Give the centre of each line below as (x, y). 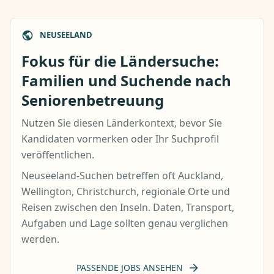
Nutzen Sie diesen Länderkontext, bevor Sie (122, 123)
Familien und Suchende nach (126, 80)
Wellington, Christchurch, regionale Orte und (126, 191)
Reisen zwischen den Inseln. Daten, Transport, (128, 207)
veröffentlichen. (58, 154)
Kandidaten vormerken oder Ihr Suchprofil (120, 139)
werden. (40, 239)
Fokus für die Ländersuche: (120, 61)
